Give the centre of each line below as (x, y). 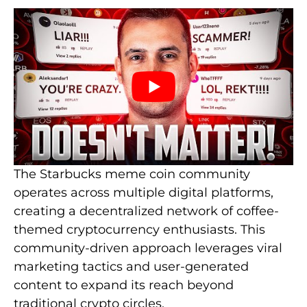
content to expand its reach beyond (124, 285)
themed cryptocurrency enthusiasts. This (139, 230)
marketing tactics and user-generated (131, 267)
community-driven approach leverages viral (148, 248)
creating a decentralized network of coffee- (146, 211)
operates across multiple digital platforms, (144, 193)
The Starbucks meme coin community (132, 174)
